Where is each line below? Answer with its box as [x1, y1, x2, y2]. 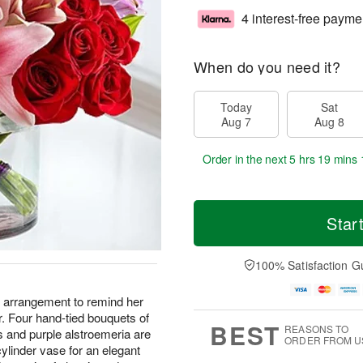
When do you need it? [194, 56, 340, 77]
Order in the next [203, 151, 290, 167]
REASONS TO [284, 322, 349, 336]
